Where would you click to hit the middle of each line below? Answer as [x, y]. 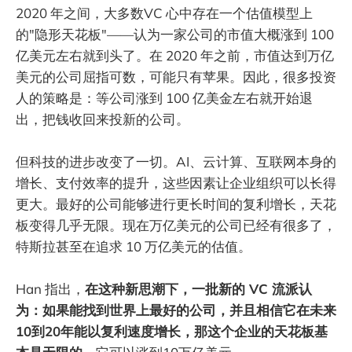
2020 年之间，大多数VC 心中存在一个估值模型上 [164, 13]
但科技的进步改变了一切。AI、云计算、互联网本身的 [176, 161]
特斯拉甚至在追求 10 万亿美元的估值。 [134, 246]
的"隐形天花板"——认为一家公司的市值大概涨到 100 [175, 34]
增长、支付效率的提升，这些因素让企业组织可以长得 [176, 182]
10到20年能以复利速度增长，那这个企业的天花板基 [172, 332]
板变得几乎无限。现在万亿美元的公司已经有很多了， [176, 225]
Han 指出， [50, 289]
